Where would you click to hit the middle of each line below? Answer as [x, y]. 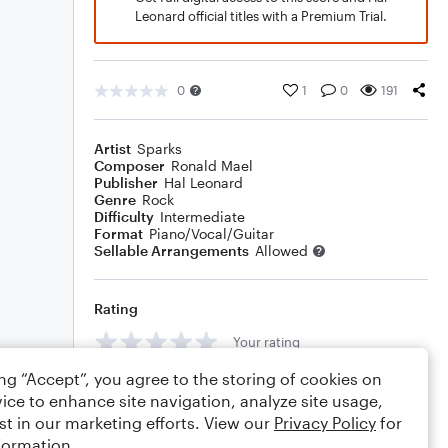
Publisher [126, 182]
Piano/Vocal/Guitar [211, 233]
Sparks [159, 148]
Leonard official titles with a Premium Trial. [261, 16]
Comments [131, 386]
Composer [129, 165]
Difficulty [124, 216]
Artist [112, 148]
